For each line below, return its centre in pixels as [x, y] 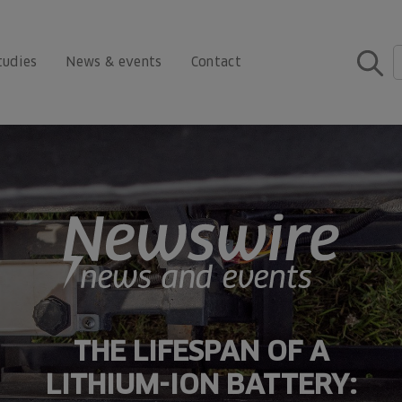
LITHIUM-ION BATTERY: [201, 384]
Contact [216, 62]
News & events [114, 62]
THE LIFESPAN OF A [201, 351]
